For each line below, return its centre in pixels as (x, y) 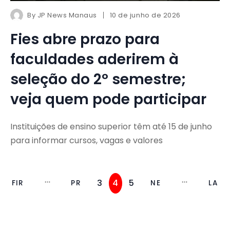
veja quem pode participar (108, 100)
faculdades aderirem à (94, 60)
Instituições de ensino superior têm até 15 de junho (111, 127)
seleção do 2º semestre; (98, 80)
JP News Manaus (67, 15)
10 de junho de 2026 (145, 15)
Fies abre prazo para (85, 40)
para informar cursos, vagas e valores (87, 141)
